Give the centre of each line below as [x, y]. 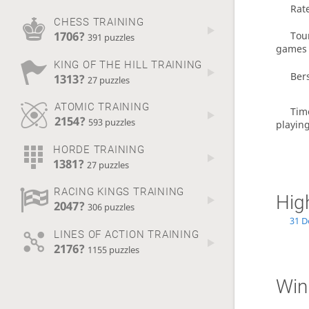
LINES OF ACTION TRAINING [126, 234]
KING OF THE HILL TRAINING [128, 64]
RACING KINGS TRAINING [119, 192]
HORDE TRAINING [99, 149]
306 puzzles [111, 208]
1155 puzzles [113, 250]
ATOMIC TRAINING [102, 107]
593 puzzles [111, 123]
